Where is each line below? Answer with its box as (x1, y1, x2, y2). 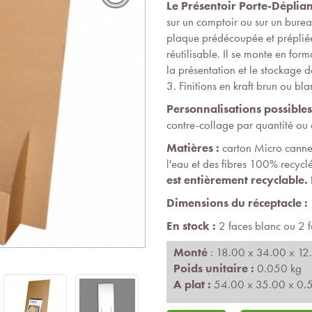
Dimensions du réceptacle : (166, 196, 308, 211)
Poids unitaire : (173, 261, 257, 276)
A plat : (173, 277, 214, 292)
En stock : (166, 219, 216, 234)
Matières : (166, 141, 219, 156)
